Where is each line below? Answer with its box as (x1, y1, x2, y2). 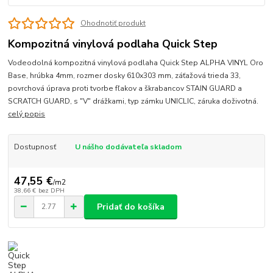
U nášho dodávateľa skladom (74, 141, 182, 152)
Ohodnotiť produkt (80, 18, 146, 28)
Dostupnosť (13, 141, 56, 152)
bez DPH (38, 186, 65, 196)
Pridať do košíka (97, 200, 165, 213)
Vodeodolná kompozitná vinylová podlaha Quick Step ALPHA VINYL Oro (8, 57, 264, 68)
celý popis (8, 108, 46, 119)
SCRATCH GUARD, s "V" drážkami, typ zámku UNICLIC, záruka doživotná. (8, 96, 259, 106)
